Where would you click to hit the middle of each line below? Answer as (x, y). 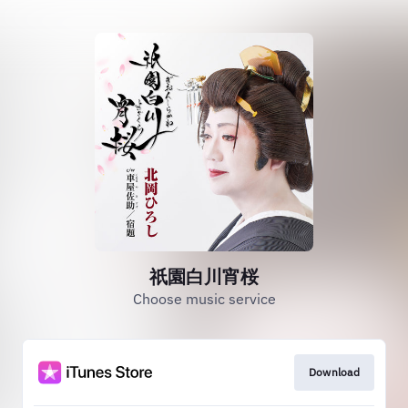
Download (334, 372)
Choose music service (204, 299)
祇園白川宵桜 (204, 276)
